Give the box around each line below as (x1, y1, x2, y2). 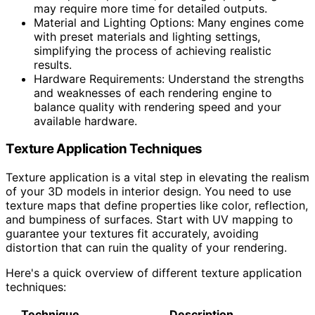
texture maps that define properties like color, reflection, (6, 198, 308, 213)
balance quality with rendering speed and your (34, 99, 281, 114)
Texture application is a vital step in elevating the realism (6, 170, 309, 185)
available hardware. (34, 113, 137, 128)
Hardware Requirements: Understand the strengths (34, 71, 304, 86)
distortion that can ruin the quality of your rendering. (6, 240, 287, 255)
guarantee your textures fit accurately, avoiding (6, 226, 259, 241)
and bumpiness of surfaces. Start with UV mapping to (6, 212, 293, 227)
